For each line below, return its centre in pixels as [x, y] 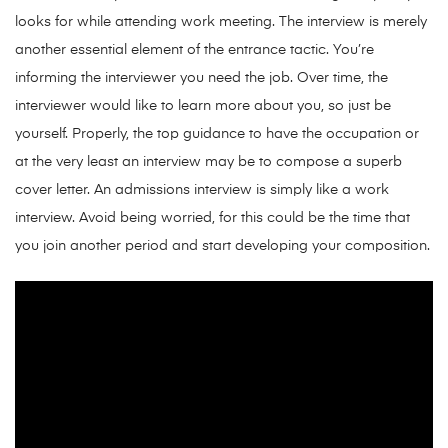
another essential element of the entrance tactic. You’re [194, 50]
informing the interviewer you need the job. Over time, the [201, 78]
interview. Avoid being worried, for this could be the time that [212, 218]
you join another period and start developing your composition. [222, 246]
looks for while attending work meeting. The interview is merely [221, 22]
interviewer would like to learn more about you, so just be [203, 106]
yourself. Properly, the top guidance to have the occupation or [217, 134]
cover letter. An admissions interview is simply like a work [202, 190]
